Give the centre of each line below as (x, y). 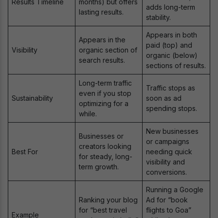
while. (88, 113)
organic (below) (172, 55)
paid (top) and (169, 45)
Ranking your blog (108, 200)
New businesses (172, 131)
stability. (158, 17)
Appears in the (102, 39)
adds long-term (171, 7)
